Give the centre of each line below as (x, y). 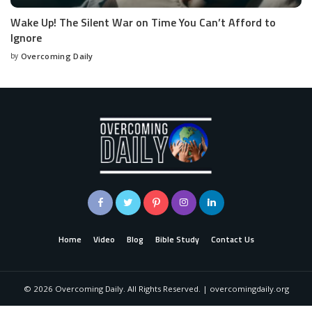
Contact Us (232, 240)
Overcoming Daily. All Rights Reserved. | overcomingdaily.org (171, 289)
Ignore (26, 38)
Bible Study (177, 240)
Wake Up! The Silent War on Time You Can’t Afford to (143, 23)
